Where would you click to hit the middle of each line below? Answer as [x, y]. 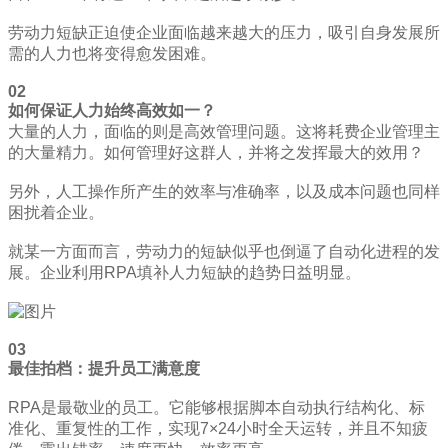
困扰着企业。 [56, 213]
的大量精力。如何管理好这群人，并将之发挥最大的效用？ [216, 153]
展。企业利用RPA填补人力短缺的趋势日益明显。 [184, 273]
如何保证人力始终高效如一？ [112, 111]
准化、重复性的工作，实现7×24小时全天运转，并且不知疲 [218, 429]
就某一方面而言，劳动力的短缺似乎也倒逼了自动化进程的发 [224, 252]
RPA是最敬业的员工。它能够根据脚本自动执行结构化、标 [216, 408]
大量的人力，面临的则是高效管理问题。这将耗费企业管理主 [224, 132]
